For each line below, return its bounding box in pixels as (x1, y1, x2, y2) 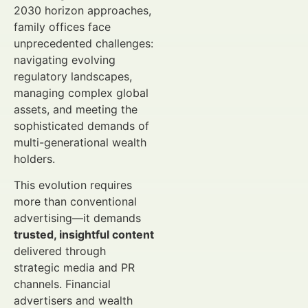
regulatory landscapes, (14, 69, 132, 83)
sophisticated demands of (14, 119, 149, 133)
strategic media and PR (14, 261, 135, 275)
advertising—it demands (14, 211, 141, 225)
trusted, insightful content (14, 228, 154, 242)
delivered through (14, 244, 106, 258)
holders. (14, 152, 55, 166)
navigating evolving (14, 53, 115, 67)
